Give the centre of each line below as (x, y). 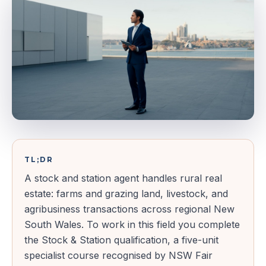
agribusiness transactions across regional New (129, 209)
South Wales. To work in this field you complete (132, 225)
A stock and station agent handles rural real (123, 178)
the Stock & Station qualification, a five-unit (121, 240)
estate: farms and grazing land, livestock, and (126, 194)
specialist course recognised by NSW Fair (118, 256)
